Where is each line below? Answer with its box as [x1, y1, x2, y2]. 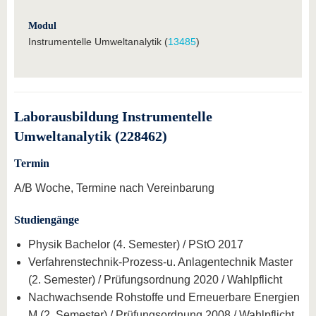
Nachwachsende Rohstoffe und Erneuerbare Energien [28, 291, 300, 303]
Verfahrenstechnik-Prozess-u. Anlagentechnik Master [28, 255, 293, 268]
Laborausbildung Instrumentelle [14, 108, 212, 124]
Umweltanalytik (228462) [14, 128, 167, 144]
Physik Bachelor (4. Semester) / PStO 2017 [28, 238, 243, 250]
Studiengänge [14, 213, 79, 226]
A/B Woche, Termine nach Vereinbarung [14, 181, 214, 194]
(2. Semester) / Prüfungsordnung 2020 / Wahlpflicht [28, 273, 282, 286]
